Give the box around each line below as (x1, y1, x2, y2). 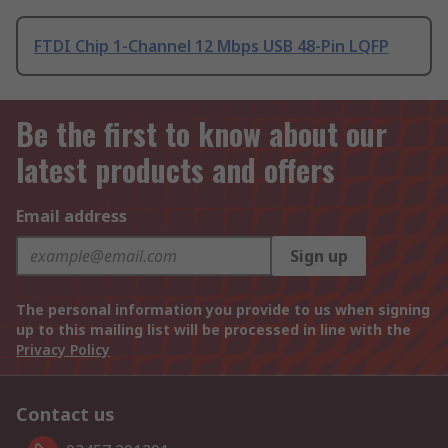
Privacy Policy (16, 340, 110, 360)
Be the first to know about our (16, 111, 387, 157)
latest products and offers (16, 147, 335, 193)
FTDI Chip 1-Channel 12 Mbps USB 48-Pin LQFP (34, 35, 389, 58)
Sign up (290, 245, 348, 268)
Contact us (16, 402, 115, 427)
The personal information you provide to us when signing (16, 300, 430, 320)
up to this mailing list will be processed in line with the (16, 320, 411, 340)
